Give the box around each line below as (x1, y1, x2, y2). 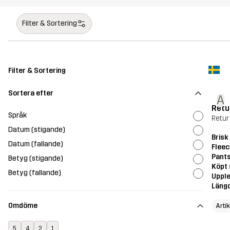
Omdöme (8, 201, 37, 210)
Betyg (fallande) (8, 168, 61, 177)
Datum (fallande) (8, 139, 63, 148)
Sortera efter (8, 88, 53, 98)
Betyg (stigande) (8, 154, 63, 163)
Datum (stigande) (8, 125, 65, 134)
